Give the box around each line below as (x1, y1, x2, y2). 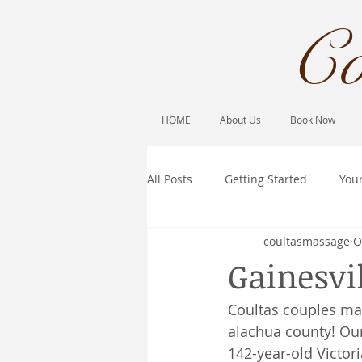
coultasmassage (263, 233, 350, 249)
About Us (220, 113, 261, 126)
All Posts (147, 170, 192, 187)
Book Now (290, 113, 335, 126)
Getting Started (225, 170, 307, 187)
